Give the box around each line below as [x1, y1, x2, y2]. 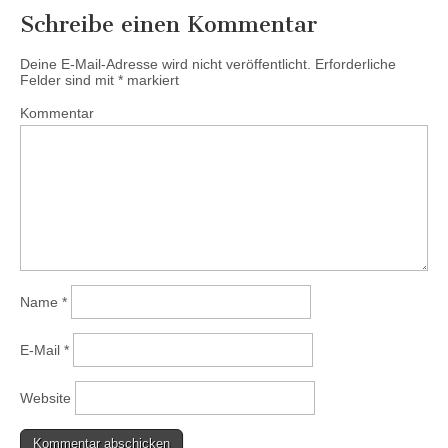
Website [20, 390, 71, 407]
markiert [123, 72, 179, 89]
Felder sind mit [20, 72, 118, 89]
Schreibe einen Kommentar [20, 11, 317, 39]
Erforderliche [311, 56, 396, 73]
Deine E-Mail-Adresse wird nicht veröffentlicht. [20, 56, 311, 73]
